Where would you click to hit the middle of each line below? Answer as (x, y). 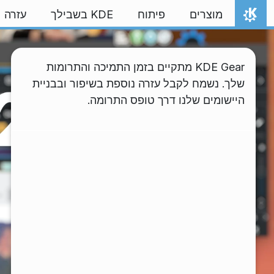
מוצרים (206, 14)
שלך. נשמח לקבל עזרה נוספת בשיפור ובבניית (139, 83)
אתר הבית (231, 29)
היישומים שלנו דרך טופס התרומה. (166, 100)
